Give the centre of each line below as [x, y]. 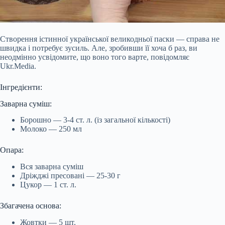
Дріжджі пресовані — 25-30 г [70, 176]
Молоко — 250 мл [51, 129]
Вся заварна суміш [52, 167]
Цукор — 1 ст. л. [48, 185]
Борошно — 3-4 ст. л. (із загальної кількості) [95, 120]
